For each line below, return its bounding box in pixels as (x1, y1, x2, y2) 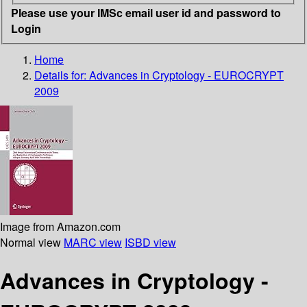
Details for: (34, 66, 89, 83)
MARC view (64, 234, 122, 250)
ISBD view (125, 234, 176, 250)
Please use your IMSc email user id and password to (11, 4, 281, 21)
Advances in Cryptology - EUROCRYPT (89, 66, 284, 83)
